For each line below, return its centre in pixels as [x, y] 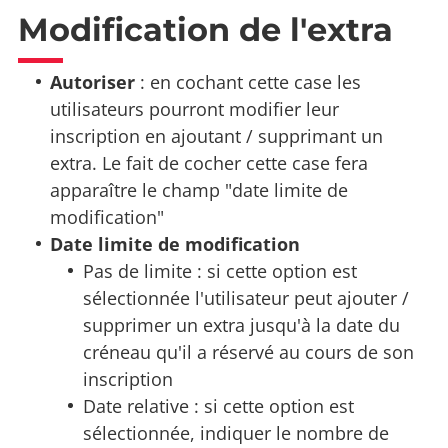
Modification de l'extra [205, 29]
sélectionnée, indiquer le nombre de [235, 433]
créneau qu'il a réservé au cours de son [248, 352]
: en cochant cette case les [248, 82]
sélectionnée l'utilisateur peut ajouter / [245, 298]
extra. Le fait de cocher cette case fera [209, 163]
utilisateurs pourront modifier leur [195, 109]
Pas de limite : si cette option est [219, 271]
